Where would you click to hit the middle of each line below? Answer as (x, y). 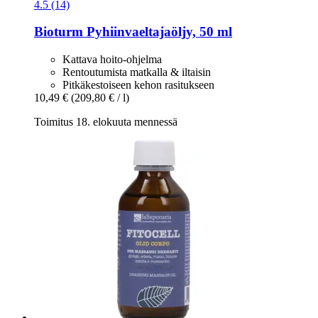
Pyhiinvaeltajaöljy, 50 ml (158, 32)
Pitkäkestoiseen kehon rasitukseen (138, 84)
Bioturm (59, 32)
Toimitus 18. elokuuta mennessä (106, 121)
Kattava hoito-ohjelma (112, 59)
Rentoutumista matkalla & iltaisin (137, 72)
